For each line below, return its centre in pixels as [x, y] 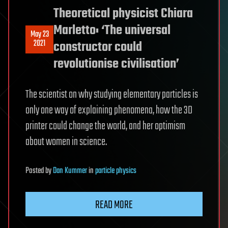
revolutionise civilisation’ [116, 64]
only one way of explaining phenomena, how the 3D [109, 111]
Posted [35, 171]
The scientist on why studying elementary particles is [112, 95]
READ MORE [114, 205]
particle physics [116, 171]
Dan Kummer [70, 171]
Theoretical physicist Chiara [123, 14]
